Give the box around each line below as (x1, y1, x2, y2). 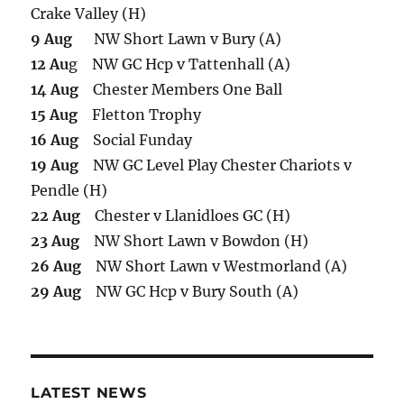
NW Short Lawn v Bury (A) (72, 30, 282, 49)
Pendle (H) (31, 181, 108, 200)
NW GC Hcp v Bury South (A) (81, 282, 299, 301)
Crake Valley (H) (31, 5, 147, 23)
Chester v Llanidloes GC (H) (80, 207, 291, 225)
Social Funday (78, 131, 193, 150)
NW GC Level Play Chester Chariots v (78, 156, 353, 175)
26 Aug (31, 257, 82, 276)
